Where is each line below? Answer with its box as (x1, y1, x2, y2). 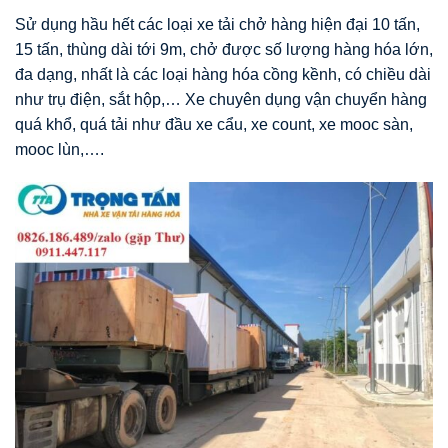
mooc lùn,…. (15, 140, 104, 158)
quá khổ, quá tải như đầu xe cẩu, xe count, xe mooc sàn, (15, 115, 413, 133)
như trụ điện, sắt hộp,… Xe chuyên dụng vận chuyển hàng (15, 90, 427, 108)
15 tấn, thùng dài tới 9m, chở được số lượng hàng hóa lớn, (15, 40, 433, 58)
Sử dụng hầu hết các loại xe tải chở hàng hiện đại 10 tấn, (15, 15, 420, 33)
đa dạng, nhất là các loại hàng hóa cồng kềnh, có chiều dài (15, 65, 431, 83)
